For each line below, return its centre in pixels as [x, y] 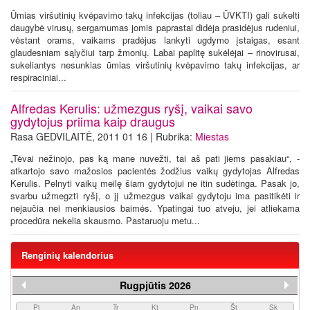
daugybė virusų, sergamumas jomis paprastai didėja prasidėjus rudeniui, [155, 27]
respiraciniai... [38, 77]
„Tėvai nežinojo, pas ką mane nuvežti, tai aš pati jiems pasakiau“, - [155, 158]
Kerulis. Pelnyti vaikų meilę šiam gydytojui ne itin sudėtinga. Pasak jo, [155, 183]
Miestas [212, 136]
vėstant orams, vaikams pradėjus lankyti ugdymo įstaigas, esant [155, 40]
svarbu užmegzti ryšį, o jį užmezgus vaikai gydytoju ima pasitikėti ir [155, 195]
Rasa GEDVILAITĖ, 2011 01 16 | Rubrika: [103, 136]
